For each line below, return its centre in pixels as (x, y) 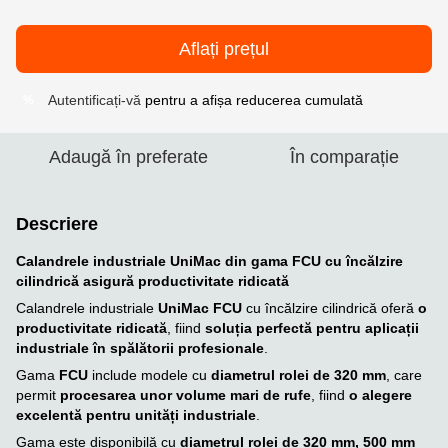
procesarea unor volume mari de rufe (185, 395)
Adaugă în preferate (128, 157)
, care (404, 375)
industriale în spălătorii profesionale (140, 348)
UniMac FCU (200, 308)
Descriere (57, 224)
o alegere (380, 395)
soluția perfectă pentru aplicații (312, 328)
